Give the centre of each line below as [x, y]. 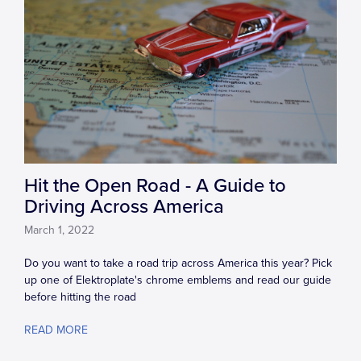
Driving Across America [124, 207]
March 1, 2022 [59, 230]
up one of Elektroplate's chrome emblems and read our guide [178, 280]
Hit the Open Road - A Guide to [155, 186]
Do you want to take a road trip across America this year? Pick [178, 263]
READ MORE [56, 330]
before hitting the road [80, 297]
